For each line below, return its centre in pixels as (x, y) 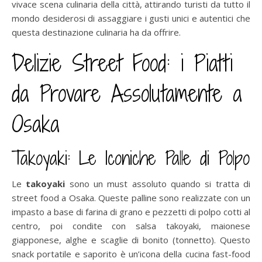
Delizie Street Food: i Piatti (122, 63)
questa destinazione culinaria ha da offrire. (96, 32)
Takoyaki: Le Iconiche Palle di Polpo (131, 158)
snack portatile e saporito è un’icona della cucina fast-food (131, 254)
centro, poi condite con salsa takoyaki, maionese (131, 225)
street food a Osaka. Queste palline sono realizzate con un (131, 197)
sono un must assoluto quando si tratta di (158, 183)
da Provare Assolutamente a (127, 93)
